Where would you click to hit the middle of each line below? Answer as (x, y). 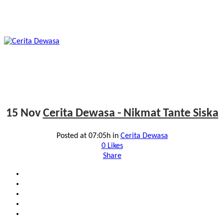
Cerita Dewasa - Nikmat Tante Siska (130, 114)
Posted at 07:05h (83, 136)
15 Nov (23, 114)
